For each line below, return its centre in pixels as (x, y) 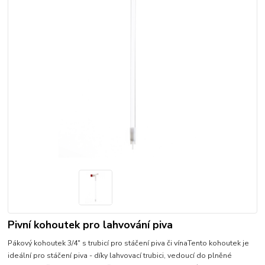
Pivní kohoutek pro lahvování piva (91, 225)
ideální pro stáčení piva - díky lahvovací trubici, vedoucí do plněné (120, 256)
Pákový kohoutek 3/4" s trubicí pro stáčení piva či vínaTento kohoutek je (129, 243)
